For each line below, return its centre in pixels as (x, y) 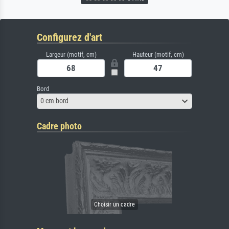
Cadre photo (59, 126)
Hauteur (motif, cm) (158, 54)
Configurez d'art (70, 37)
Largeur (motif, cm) (71, 54)
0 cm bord (54, 101)
